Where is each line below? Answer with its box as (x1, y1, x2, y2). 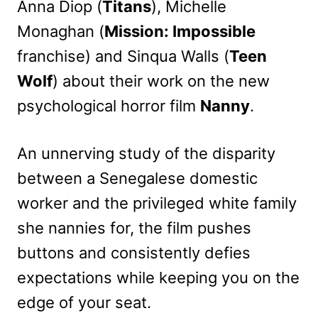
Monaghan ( (17, 21, 104, 40)
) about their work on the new (53, 71, 270, 90)
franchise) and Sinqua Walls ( (17, 46, 229, 65)
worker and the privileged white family (17, 193, 297, 212)
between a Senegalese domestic (17, 168, 258, 187)
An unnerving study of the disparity (17, 143, 275, 163)
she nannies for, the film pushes (17, 218, 251, 237)
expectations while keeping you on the (17, 268, 300, 287)
